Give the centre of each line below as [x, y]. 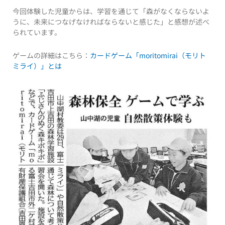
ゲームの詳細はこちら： [51, 55]
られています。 [37, 32]
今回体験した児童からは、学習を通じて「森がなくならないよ [111, 11]
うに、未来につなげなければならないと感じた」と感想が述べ [111, 22]
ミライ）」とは [37, 66]
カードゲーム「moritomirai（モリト [148, 55]
